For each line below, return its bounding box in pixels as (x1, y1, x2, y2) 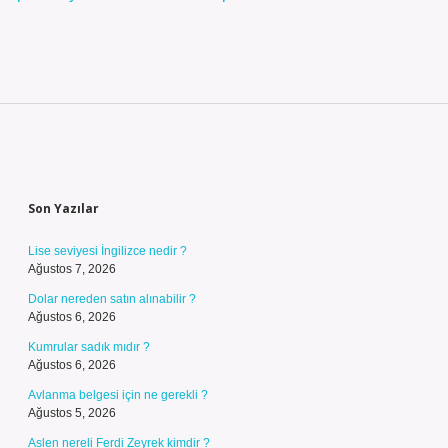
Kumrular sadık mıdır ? (28, 340, 150, 354)
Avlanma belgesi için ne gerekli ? (28, 388, 208, 402)
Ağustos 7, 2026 (28, 262, 116, 276)
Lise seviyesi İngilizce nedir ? (28, 244, 187, 258)
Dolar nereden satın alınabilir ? (28, 292, 196, 306)
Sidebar (27, 150, 135, 189)
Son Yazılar (28, 200, 99, 217)
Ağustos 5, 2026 (28, 406, 116, 420)
